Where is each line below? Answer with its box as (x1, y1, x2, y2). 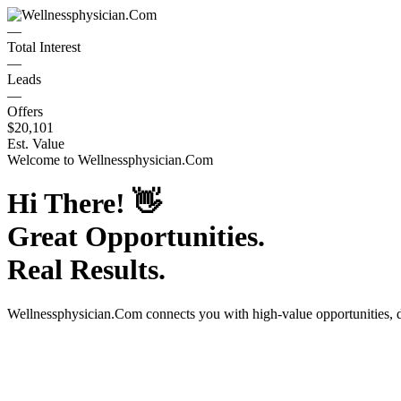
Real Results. (7, 253, 166, 286)
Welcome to (7, 152, 78, 167)
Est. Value (7, 136, 64, 151)
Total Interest (7, 39, 81, 55)
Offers (7, 104, 43, 119)
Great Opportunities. (7, 220, 265, 253)
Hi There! (7, 187, 132, 220)
